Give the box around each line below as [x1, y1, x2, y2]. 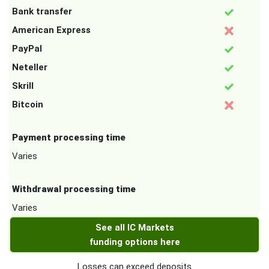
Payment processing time [12, 132, 125, 144]
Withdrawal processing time [12, 184, 136, 195]
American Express [12, 25, 91, 36]
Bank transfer [12, 6, 72, 17]
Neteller [12, 62, 47, 73]
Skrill [12, 80, 34, 92]
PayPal [12, 43, 42, 55]
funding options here [89, 237, 180, 248]
